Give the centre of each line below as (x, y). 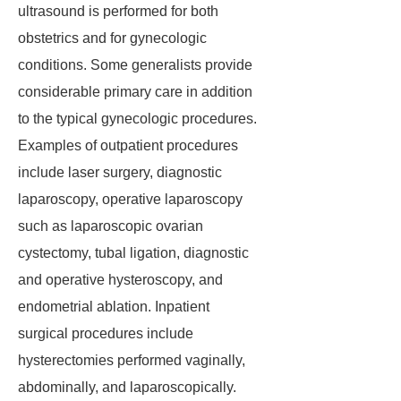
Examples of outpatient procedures (128, 145)
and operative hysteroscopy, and (120, 280)
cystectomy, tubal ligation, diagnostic (133, 253)
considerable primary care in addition (135, 92)
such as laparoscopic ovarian (111, 226)
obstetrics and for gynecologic (112, 38)
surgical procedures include (106, 333)
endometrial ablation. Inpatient (114, 307)
